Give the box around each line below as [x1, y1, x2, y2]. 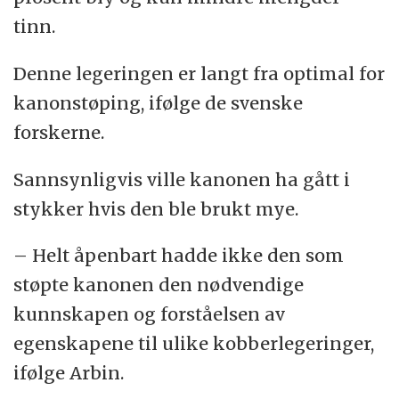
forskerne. [13, 120, 105, 143]
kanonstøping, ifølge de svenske [13, 91, 304, 114]
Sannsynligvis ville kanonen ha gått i [13, 167, 351, 191]
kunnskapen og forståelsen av [13, 303, 286, 326]
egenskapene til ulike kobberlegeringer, [13, 332, 375, 355]
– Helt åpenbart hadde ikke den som [13, 244, 345, 267]
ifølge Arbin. [13, 362, 125, 385]
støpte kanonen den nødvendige [13, 273, 305, 297]
